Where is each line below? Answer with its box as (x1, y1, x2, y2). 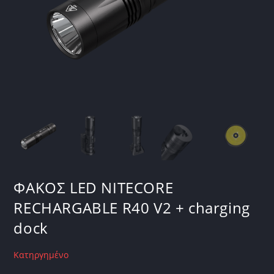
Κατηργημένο (13, 248, 69, 261)
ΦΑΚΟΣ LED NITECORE (13, 177, 174, 198)
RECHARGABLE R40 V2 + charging (13, 197, 250, 218)
